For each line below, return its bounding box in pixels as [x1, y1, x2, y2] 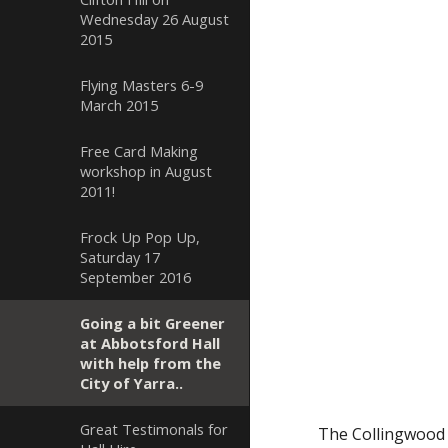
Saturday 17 [80, 247, 160, 267]
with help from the [80, 353, 221, 373]
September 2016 [80, 267, 191, 287]
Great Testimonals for [80, 419, 228, 439]
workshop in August [80, 161, 212, 181]
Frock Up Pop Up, [80, 227, 200, 247]
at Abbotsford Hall [80, 333, 220, 353]
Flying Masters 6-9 [80, 75, 203, 95]
